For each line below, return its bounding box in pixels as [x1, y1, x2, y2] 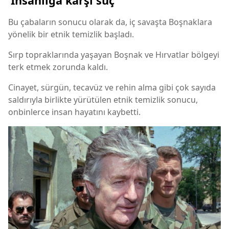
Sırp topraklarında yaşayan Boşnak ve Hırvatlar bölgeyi [8, 49, 219, 61]
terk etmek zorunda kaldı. [8, 61, 108, 73]
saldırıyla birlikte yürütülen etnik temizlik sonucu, [8, 94, 198, 106]
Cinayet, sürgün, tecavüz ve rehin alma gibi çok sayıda [8, 82, 216, 94]
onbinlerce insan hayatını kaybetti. [8, 106, 141, 118]
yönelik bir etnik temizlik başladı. [8, 29, 134, 40]
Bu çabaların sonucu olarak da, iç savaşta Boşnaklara [8, 16, 212, 28]
